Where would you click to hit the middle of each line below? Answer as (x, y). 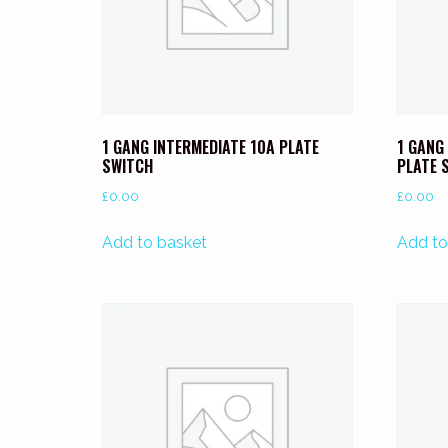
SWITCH (127, 166)
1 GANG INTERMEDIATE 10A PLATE (210, 147)
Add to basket (154, 243)
